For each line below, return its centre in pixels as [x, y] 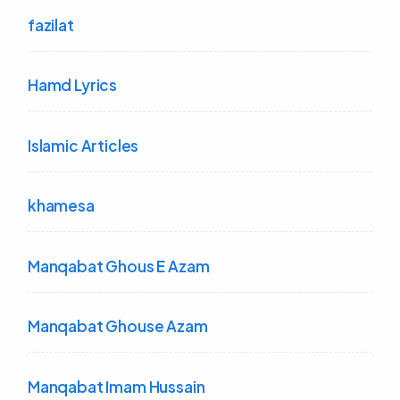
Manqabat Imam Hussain [117, 386]
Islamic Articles [83, 145]
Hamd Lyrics [73, 85]
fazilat [51, 25]
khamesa [61, 206]
